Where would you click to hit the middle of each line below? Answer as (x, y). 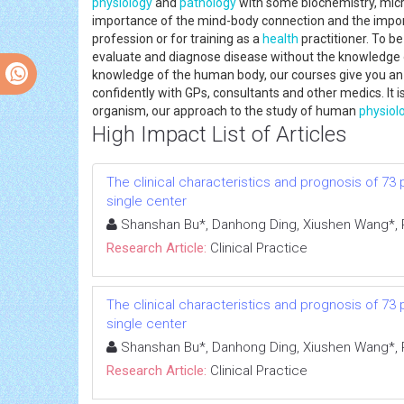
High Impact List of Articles (220, 134)
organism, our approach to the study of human (225, 110)
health (280, 38)
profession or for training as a (177, 38)
